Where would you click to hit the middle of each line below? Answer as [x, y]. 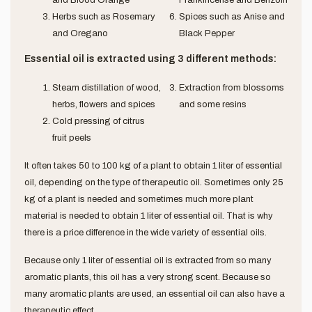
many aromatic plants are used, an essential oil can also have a [155, 294]
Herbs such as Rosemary [104, 16]
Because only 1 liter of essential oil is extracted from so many [148, 260]
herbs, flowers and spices [104, 104]
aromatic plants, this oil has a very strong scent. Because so [148, 277]
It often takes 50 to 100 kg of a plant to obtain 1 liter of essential [153, 165]
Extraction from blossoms [231, 87]
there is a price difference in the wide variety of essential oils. [146, 232]
